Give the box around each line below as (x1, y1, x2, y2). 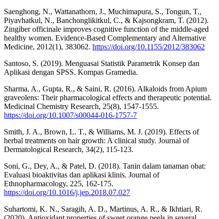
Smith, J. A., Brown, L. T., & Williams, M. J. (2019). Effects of (4, 127, 199, 136)
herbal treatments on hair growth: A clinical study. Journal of (4, 136, 189, 145)
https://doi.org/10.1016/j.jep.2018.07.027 (4, 188, 130, 197)
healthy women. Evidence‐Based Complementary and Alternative (4, 33, 206, 42)
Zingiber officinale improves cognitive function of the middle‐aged (4, 24, 209, 33)
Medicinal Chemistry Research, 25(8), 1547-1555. (4, 102, 159, 110)
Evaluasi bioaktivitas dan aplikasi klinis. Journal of (4, 170, 159, 179)
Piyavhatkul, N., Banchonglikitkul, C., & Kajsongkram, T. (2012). (4, 16, 209, 24)
